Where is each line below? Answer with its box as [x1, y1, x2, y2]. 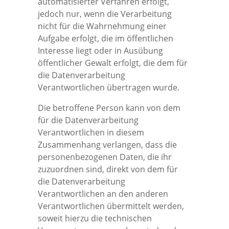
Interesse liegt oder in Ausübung [38, 44, 163, 56]
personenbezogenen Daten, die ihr [38, 151, 172, 163]
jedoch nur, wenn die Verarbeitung [38, 8, 172, 19]
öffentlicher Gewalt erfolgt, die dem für [38, 57, 188, 68]
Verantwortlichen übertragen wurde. [38, 81, 179, 93]
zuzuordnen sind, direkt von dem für [38, 163, 178, 175]
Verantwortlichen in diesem [38, 126, 144, 138]
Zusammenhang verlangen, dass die [38, 139, 177, 150]
